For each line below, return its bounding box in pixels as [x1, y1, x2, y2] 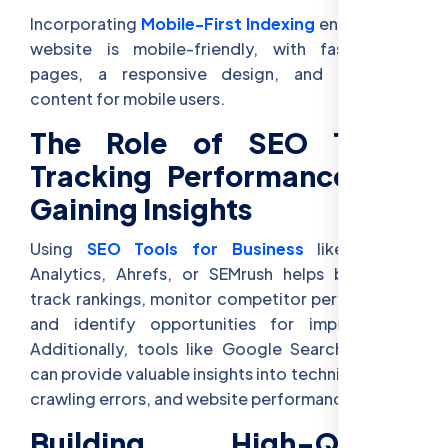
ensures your [315, 12, 418, 34]
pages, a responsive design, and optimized [30, 62, 418, 84]
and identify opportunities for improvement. [30, 312, 418, 334]
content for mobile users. [30, 87, 225, 109]
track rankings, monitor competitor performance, [30, 287, 418, 309]
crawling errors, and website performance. [30, 387, 358, 409]
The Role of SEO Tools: [30, 124, 418, 160]
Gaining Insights [30, 190, 252, 226]
